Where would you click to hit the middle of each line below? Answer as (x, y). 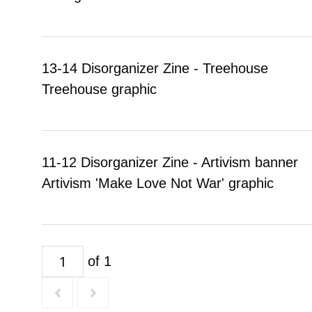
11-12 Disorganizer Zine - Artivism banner (170, 162)
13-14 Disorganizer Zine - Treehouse (155, 68)
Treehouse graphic (99, 89)
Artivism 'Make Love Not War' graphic (158, 183)
